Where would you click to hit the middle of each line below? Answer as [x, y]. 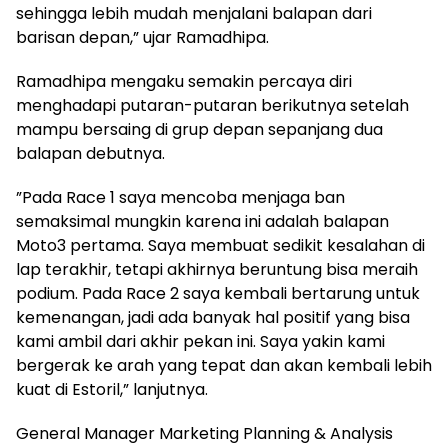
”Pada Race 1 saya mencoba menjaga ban [180, 197]
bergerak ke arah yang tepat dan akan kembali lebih [224, 365]
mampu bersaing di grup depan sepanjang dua [199, 129]
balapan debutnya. [90, 153]
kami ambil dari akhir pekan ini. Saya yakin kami [200, 341]
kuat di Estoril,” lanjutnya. [112, 389]
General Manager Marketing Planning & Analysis [204, 433]
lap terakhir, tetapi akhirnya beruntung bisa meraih [217, 269]
